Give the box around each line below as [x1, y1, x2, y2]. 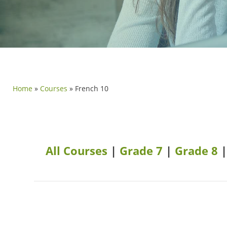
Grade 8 [175, 142, 218, 159]
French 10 [75, 84, 108, 94]
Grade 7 [120, 142, 163, 159]
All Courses [46, 142, 108, 159]
